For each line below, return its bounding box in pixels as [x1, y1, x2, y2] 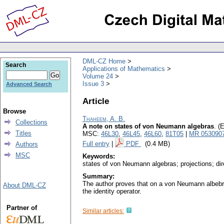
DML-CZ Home [82, 57, 125, 65]
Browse [3, 107, 26, 115]
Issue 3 [82, 79, 104, 87]
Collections [15, 118, 47, 126]
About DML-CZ [3, 181, 46, 189]
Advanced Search [6, 81, 52, 87]
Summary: [82, 172, 114, 180]
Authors [15, 140, 38, 148]
